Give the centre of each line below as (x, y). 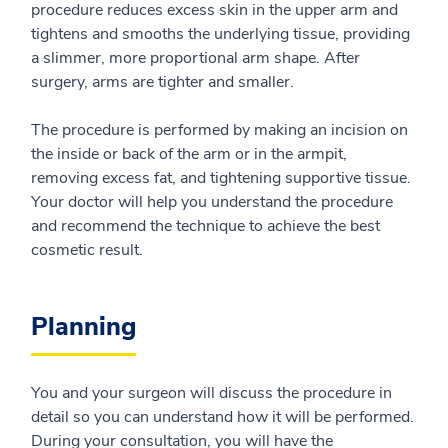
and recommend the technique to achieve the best (205, 226)
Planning (83, 327)
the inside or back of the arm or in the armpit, (189, 154)
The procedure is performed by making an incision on (219, 130)
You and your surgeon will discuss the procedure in (211, 393)
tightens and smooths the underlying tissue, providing (220, 34)
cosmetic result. (87, 250)
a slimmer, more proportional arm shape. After (195, 58)
